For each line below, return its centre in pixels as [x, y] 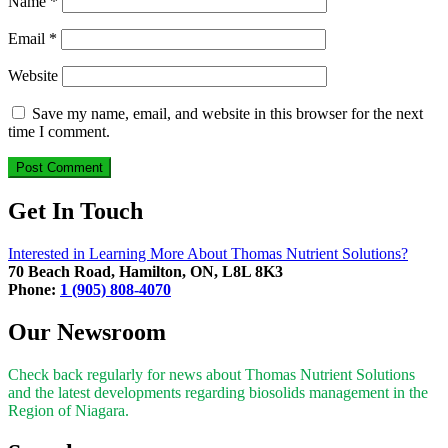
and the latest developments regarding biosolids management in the [218, 393]
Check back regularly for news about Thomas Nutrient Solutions [211, 375]
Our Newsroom [87, 332]
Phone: [34, 290]
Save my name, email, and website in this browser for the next [227, 114]
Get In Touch [75, 211]
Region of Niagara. [68, 411]
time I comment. [59, 132]
